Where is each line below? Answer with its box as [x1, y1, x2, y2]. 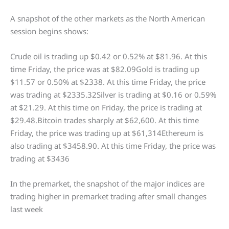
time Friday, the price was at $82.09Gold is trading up [10, 64, 199, 75]
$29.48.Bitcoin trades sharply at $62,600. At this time [10, 115, 199, 126]
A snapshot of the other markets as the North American [10, 13, 205, 24]
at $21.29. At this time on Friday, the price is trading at [10, 102, 202, 113]
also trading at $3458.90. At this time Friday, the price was [10, 141, 216, 151]
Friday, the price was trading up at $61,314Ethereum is [10, 128, 203, 139]
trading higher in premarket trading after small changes [10, 191, 207, 202]
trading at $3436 [10, 153, 70, 164]
